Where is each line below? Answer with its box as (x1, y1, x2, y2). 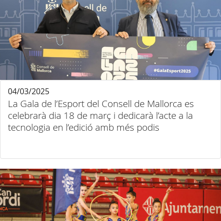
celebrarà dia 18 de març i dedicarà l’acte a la (8, 109, 193, 122)
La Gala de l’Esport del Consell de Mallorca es (8, 97, 194, 110)
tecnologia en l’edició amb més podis (8, 121, 159, 134)
